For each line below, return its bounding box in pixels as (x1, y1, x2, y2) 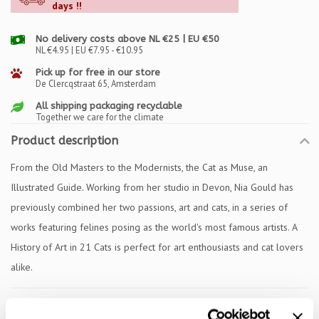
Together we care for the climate (36, 111, 164, 122)
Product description (11, 134, 118, 147)
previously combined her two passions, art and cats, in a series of (11, 201, 288, 214)
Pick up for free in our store (36, 67, 160, 78)
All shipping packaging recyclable (36, 100, 182, 111)
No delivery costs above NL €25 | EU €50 (36, 33, 219, 44)
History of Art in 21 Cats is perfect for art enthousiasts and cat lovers (11, 241, 303, 253)
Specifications (11, 298, 85, 312)
